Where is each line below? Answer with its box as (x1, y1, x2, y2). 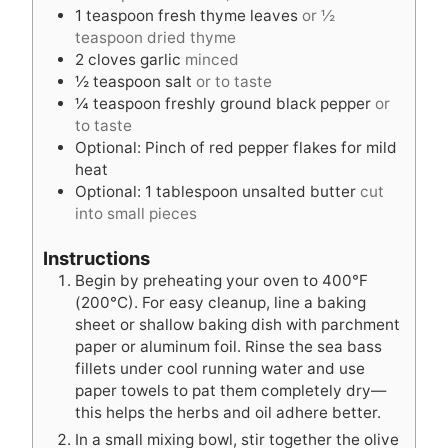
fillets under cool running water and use (75, 358, 365, 378)
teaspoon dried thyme (75, 27, 236, 47)
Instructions (43, 246, 150, 269)
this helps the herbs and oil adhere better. (75, 402, 381, 422)
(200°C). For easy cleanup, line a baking (75, 292, 366, 312)
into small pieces (75, 203, 197, 223)
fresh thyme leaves (158, 5, 298, 25)
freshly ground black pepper (165, 93, 371, 113)
